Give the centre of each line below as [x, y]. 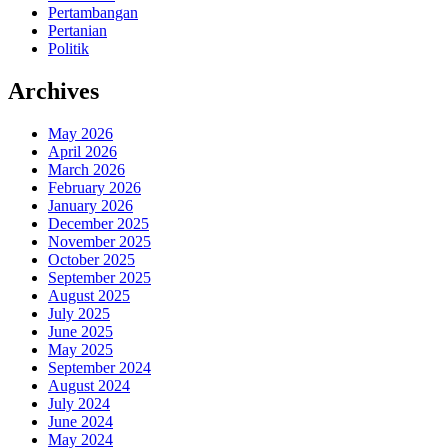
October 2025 [91, 259]
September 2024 [99, 367]
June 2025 [80, 331]
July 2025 [79, 313]
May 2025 [80, 349]
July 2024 [79, 403]
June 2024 [80, 421]
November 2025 [99, 241]
